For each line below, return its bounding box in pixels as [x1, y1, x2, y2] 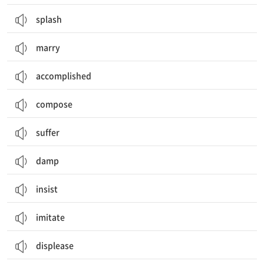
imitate [36, 211, 65, 223]
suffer [36, 126, 60, 138]
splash [36, 13, 62, 25]
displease [36, 239, 74, 251]
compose [36, 98, 72, 110]
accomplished [36, 70, 91, 81]
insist [36, 183, 58, 194]
